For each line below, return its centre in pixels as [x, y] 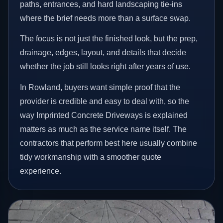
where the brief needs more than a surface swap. [106, 18]
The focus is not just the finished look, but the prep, [109, 39]
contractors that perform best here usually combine [109, 143]
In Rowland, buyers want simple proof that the [100, 87]
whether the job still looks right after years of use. [106, 67]
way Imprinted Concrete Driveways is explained [104, 115]
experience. [41, 171]
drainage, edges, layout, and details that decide [103, 53]
